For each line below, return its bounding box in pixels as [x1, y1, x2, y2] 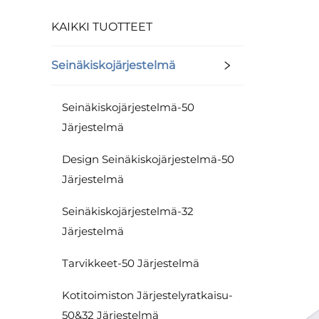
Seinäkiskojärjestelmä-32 [62, 204, 194, 218]
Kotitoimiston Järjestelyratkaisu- [62, 288, 233, 302]
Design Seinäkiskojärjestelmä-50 [62, 152, 234, 166]
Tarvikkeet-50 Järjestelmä [62, 256, 199, 270]
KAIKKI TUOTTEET [51, 20, 152, 33]
